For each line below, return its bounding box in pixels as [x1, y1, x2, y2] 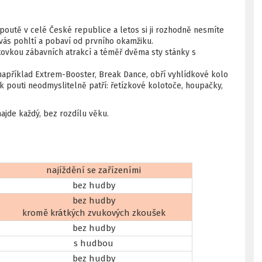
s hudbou [74, 238, 113, 249]
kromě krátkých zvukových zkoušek [22, 208, 166, 218]
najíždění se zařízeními [46, 165, 141, 175]
